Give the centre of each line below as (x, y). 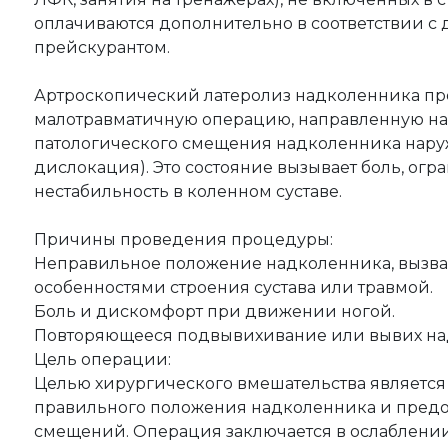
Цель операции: (102, 359)
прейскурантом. (102, 47)
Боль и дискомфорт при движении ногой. (214, 311)
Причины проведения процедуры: (183, 239)
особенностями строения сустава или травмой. (233, 287)
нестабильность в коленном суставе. (188, 191)
